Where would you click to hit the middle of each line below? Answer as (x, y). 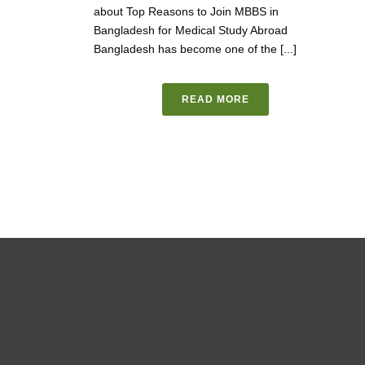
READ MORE (215, 99)
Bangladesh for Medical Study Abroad (191, 30)
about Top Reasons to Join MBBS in (186, 11)
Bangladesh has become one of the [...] (195, 48)
